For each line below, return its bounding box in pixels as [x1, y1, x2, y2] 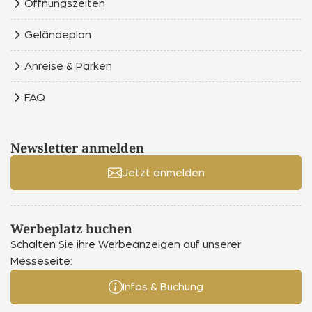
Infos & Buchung [123, 281, 203, 293]
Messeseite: [10, 256, 72, 267]
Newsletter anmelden [10, 139, 144, 156]
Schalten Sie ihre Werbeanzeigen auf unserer [10, 239, 241, 251]
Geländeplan [24, 29, 91, 40]
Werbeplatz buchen [10, 220, 132, 237]
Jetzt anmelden [121, 166, 205, 178]
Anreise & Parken [24, 60, 112, 72]
